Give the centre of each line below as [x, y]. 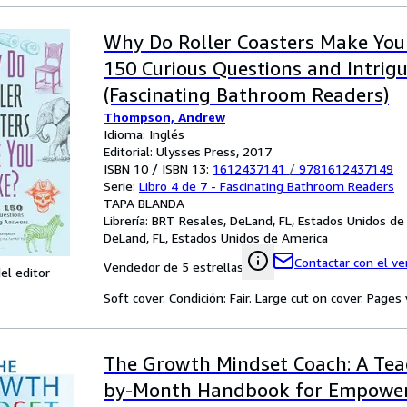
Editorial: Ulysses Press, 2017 [188, 151]
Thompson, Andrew [164, 117]
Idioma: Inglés [144, 134]
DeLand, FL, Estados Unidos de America [216, 238]
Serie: [121, 186]
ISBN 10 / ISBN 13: [158, 169]
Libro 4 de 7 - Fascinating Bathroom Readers [267, 186]
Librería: [128, 220]
